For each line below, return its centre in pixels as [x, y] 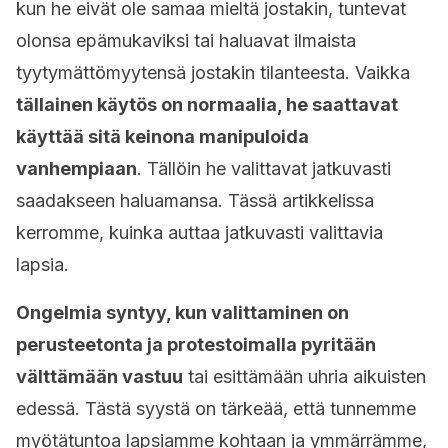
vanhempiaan [76, 168]
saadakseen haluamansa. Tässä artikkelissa [195, 200]
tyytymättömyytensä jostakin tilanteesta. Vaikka [213, 72]
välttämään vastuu [99, 376]
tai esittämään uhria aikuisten [304, 376]
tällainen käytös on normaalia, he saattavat [207, 104]
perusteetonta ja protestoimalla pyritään [196, 344]
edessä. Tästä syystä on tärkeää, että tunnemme [216, 408]
